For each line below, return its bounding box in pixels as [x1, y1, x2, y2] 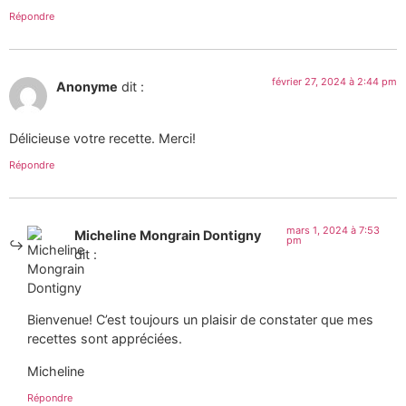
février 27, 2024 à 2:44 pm [272, 75, 397, 89]
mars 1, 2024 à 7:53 [285, 223, 380, 237]
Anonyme [56, 79, 118, 95]
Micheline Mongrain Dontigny [74, 227, 261, 243]
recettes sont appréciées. [27, 331, 182, 347]
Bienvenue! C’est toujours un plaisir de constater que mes [27, 312, 373, 328]
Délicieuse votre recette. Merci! [9, 130, 196, 146]
